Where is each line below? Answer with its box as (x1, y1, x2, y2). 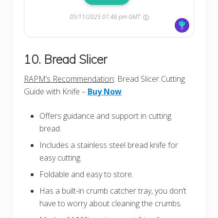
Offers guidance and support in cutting (39, 110, 171, 122)
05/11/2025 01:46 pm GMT (69, 13, 142, 21)
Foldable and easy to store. (39, 169, 133, 180)
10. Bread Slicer (24, 52, 110, 67)
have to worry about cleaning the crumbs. (39, 198, 182, 209)
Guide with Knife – (24, 86, 88, 97)
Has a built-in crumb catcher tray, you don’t (39, 185, 186, 197)
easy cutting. (39, 152, 82, 163)
